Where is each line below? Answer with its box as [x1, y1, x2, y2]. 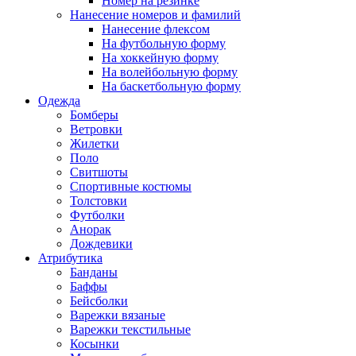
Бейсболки [70, 294, 128, 308]
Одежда [38, 94, 80, 108]
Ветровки [70, 122, 122, 137]
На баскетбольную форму [102, 79, 241, 94]
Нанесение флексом [102, 22, 210, 37]
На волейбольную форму [102, 65, 238, 79]
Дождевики [70, 237, 133, 251]
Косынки [70, 337, 119, 351]
